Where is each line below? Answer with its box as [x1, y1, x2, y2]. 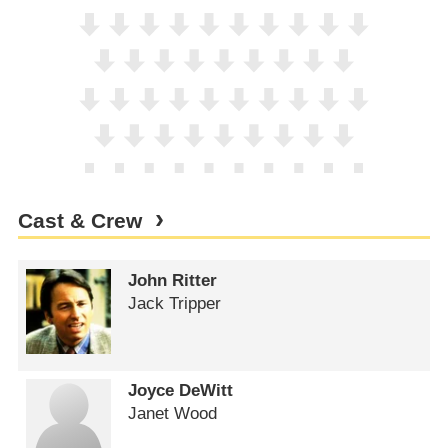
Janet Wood [128, 404, 218, 424]
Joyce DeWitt [128, 381, 234, 401]
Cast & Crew [17, 208, 142, 233]
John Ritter [128, 270, 218, 290]
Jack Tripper [128, 293, 222, 313]
